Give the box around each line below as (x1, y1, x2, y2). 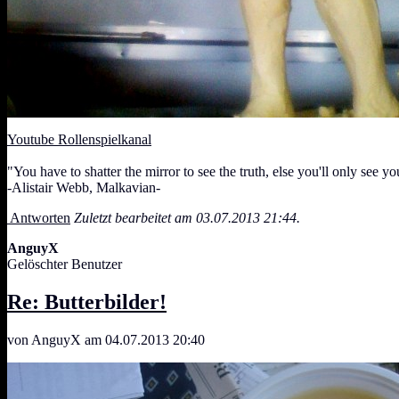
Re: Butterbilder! (7, 290, 167, 314)
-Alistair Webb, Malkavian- (7, 180, 160, 196)
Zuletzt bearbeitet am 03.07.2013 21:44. (74, 210, 300, 226)
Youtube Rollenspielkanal (7, 132, 151, 148)
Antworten (7, 210, 70, 226)
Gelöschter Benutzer (7, 256, 122, 273)
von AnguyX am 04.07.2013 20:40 (7, 332, 205, 348)
